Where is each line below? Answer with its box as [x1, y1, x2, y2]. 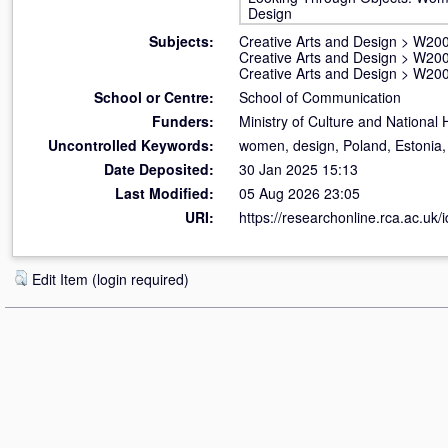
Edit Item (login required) [32, 269, 189, 289]
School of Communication [239, 87, 401, 107]
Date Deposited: [104, 159, 214, 179]
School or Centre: [94, 87, 214, 107]
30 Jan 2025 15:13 [239, 159, 358, 179]
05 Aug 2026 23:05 [239, 183, 360, 203]
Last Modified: [115, 183, 214, 203]
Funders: [152, 111, 214, 131]
